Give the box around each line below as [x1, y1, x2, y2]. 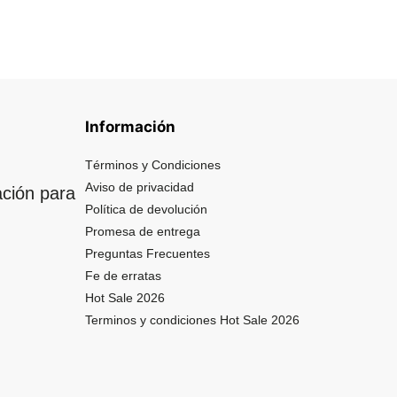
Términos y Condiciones [85, 158, 221, 172]
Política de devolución [85, 202, 207, 216]
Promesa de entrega [85, 224, 200, 238]
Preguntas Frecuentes [85, 246, 210, 261]
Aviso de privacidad [85, 180, 194, 194]
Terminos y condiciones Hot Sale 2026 [85, 313, 300, 327]
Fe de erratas [85, 269, 161, 283]
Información [85, 118, 175, 136]
